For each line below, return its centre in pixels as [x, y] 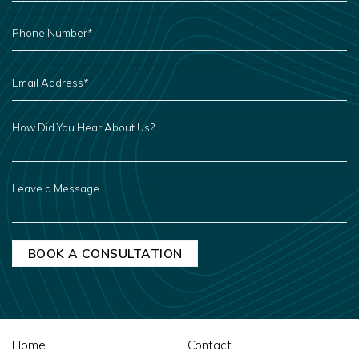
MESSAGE [37, 200]
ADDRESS [37, 79]
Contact [210, 345]
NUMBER [34, 29]
